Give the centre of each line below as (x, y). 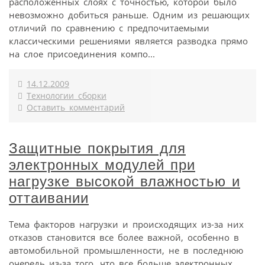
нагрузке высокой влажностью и (125, 182)
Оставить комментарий (76, 108)
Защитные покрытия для (97, 148)
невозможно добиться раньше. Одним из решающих (129, 15)
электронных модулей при (102, 165)
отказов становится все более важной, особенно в (124, 237)
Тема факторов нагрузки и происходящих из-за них (126, 224)
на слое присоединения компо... (82, 54)
